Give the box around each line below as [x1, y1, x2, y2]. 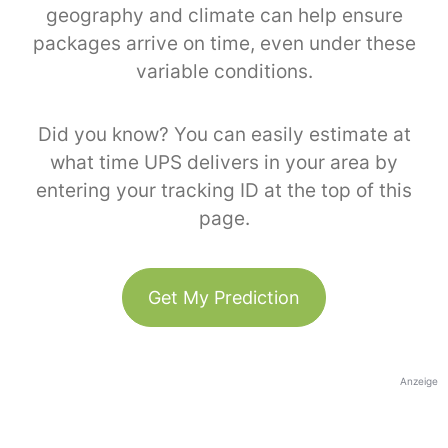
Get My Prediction [148, 287, 300, 309]
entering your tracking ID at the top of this [36, 179, 412, 203]
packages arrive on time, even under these [32, 32, 416, 56]
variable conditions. [135, 60, 313, 84]
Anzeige [400, 375, 438, 388]
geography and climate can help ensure [45, 4, 403, 28]
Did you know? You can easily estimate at [37, 123, 411, 147]
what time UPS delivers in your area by [50, 151, 398, 175]
